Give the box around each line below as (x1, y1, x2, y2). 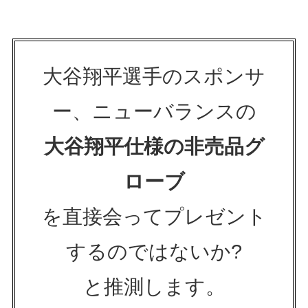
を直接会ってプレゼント (41, 206, 267, 228)
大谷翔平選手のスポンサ (43, 65, 265, 88)
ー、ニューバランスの (52, 100, 256, 123)
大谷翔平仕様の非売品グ (43, 135, 265, 158)
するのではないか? (66, 241, 242, 263)
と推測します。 (82, 276, 225, 298)
